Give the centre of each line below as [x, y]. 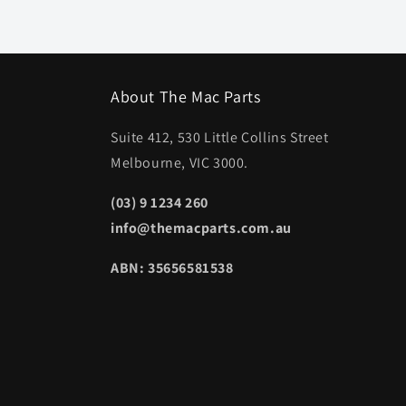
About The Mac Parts [186, 97]
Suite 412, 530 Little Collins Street [220, 137]
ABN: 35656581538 [172, 268]
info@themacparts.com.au [201, 228]
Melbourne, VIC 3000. [179, 163]
